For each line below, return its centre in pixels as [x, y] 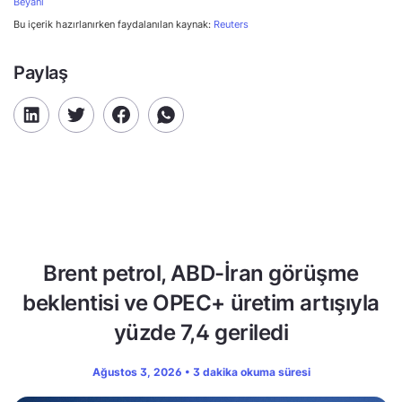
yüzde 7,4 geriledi [201, 332]
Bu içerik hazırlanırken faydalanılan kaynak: [114, 24]
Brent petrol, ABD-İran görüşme [201, 273]
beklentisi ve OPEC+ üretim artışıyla [201, 302]
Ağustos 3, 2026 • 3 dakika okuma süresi [201, 371]
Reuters [231, 24]
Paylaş [41, 72]
